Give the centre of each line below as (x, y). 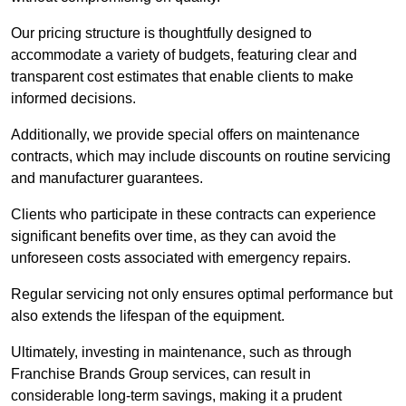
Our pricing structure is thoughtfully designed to (161, 34)
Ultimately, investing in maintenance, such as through (181, 353)
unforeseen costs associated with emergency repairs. (181, 258)
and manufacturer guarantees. (107, 179)
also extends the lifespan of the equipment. (148, 316)
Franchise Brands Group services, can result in (161, 374)
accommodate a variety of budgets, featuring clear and (184, 55)
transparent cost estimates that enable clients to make (182, 77)
